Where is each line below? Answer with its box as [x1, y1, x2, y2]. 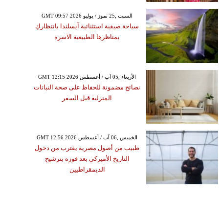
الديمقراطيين [69, 165, 105, 173]
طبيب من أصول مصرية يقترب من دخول [35, 144, 140, 152]
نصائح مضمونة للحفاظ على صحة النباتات [34, 83, 141, 91]
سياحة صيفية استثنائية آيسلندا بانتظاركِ [35, 22, 139, 30]
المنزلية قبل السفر [62, 94, 112, 102]
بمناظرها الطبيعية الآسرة [54, 33, 120, 41]
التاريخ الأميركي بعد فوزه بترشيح [44, 154, 130, 162]
